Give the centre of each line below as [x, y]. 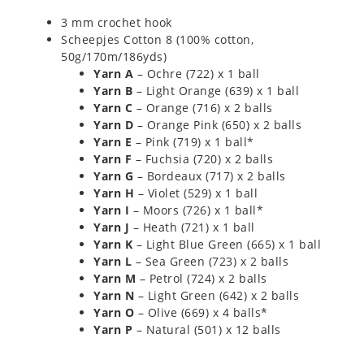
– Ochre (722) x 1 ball [197, 73]
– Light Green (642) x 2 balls [217, 295]
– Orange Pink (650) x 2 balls [217, 124]
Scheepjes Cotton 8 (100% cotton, [157, 39]
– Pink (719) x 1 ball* [193, 141]
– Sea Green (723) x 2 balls [210, 261]
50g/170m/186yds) [114, 56]
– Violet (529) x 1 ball [196, 193]
